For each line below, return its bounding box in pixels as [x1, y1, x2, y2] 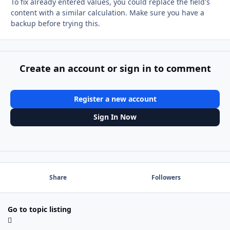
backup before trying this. [11, 18, 100, 29]
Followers [151, 173, 181, 182]
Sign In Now [93, 112, 137, 122]
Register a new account [73, 93, 157, 104]
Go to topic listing [8, 204, 71, 214]
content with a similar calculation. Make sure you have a [11, 8, 204, 18]
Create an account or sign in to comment [19, 62, 211, 75]
